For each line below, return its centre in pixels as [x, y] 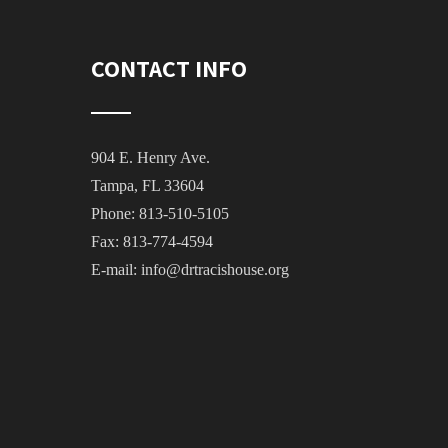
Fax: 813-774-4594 [152, 241]
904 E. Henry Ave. [150, 157]
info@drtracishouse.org [215, 269]
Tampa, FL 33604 [147, 185]
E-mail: [116, 269]
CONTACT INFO [169, 67]
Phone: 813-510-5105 [160, 213]
